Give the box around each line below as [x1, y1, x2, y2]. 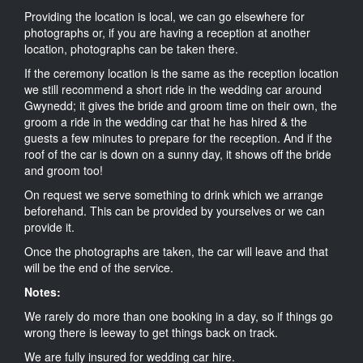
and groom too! [24, 161, 103, 178]
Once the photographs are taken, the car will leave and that [24, 242, 328, 259]
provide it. [24, 218, 75, 235]
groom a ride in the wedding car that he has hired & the [24, 113, 307, 130]
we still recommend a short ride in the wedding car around [24, 80, 322, 97]
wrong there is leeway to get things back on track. [24, 323, 278, 340]
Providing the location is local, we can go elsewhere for [24, 7, 305, 24]
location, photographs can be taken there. [24, 40, 238, 57]
